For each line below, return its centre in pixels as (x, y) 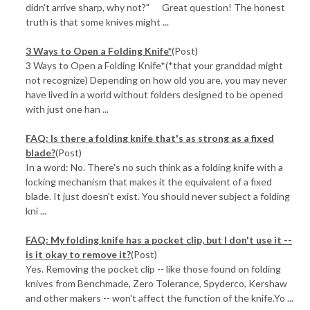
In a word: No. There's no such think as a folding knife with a (155, 167)
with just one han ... (67, 109)
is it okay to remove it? (79, 254)
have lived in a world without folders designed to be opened (155, 94)
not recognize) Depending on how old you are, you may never (157, 80)
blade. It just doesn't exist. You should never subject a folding (158, 196)
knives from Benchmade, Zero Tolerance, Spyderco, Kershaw (157, 283)
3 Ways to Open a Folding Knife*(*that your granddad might (155, 65)
